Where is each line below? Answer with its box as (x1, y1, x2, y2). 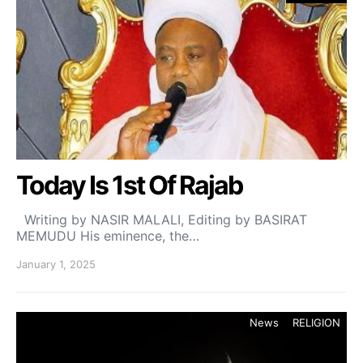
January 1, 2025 (16, 258, 96, 271)
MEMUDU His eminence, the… (16, 228, 199, 244)
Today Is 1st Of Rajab (16, 169, 242, 201)
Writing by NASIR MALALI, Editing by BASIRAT (16, 211, 307, 228)
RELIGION (293, 316, 340, 329)
